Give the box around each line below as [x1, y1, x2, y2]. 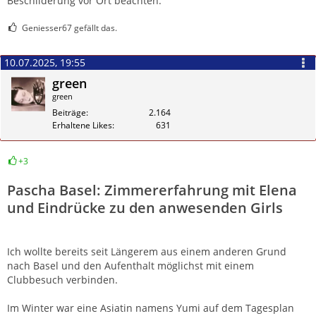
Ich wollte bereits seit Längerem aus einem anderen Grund [7, 244, 286, 258]
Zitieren [274, 165, 304, 178]
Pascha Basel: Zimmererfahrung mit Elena [7, 180, 297, 200]
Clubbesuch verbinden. [7, 272, 118, 286]
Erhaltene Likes [52, 119, 112, 131]
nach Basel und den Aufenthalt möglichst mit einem [7, 258, 254, 272]
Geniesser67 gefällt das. [22, 21, 117, 34]
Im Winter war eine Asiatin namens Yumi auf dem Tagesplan [7, 300, 294, 315]
